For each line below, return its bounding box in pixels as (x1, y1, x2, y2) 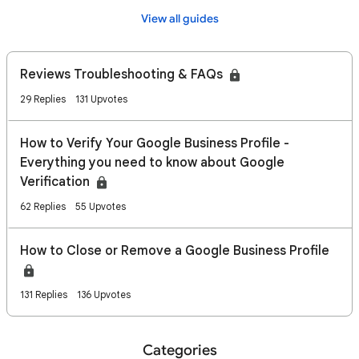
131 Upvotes (75, 93, 127, 105)
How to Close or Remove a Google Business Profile (20, 243, 329, 259)
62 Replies (20, 200, 66, 212)
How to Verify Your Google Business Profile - (20, 135, 289, 151)
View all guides (140, 12, 219, 26)
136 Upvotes (77, 288, 131, 301)
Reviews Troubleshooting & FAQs (20, 67, 226, 83)
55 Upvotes (75, 200, 126, 212)
